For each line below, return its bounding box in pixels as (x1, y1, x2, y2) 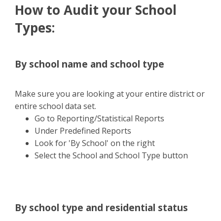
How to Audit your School (15, 1, 177, 19)
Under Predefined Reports (35, 125, 131, 136)
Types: (15, 19, 55, 37)
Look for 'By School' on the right (35, 138, 155, 148)
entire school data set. (15, 101, 96, 111)
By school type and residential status (15, 201, 188, 214)
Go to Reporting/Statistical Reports (35, 113, 164, 124)
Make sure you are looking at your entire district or (15, 88, 205, 99)
